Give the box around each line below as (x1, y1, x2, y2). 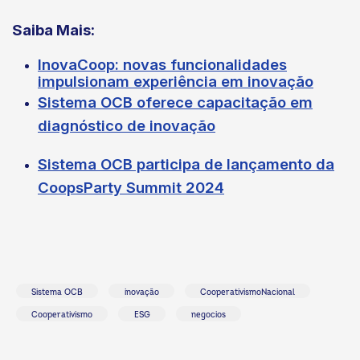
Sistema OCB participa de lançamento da (38, 155, 334, 174)
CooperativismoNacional (199, 287, 295, 297)
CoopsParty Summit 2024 (38, 178, 224, 197)
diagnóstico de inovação (38, 116, 215, 135)
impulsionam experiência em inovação (38, 72, 313, 91)
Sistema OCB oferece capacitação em (38, 92, 313, 112)
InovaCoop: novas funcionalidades (38, 55, 287, 74)
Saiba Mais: (12, 20, 95, 39)
